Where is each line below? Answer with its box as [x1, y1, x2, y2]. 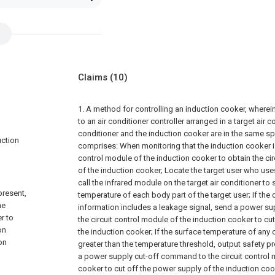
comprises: [78, 141, 118, 150]
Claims [78, 71, 110, 83]
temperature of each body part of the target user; [78, 190, 250, 199]
